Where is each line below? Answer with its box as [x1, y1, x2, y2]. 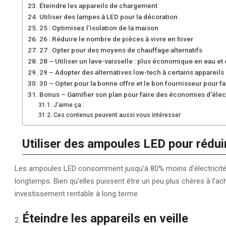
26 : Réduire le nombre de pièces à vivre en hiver [39, 35, 193, 43]
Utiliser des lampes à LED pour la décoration [39, 13, 178, 21]
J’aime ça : [53, 101, 84, 108]
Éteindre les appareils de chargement [39, 2, 157, 10]
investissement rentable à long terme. [15, 189, 139, 198]
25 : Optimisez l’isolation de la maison [39, 24, 158, 32]
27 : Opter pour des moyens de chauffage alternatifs [39, 46, 202, 54]
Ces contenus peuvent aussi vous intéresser [53, 111, 181, 119]
